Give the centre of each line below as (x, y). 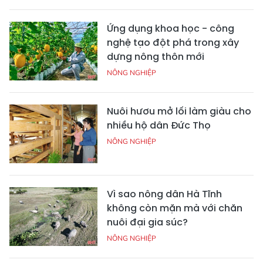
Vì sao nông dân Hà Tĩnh (164, 194)
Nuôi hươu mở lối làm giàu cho (179, 112)
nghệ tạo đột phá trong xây (173, 43)
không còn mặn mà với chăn (175, 208)
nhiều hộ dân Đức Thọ (159, 126)
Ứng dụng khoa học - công (171, 29)
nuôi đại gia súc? (147, 222)
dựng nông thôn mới (156, 57)
